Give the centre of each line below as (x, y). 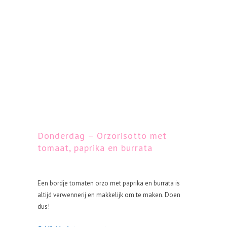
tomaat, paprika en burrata (95, 148)
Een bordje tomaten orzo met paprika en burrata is (109, 183)
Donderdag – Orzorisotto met (102, 136)
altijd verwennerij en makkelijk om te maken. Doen (109, 195)
